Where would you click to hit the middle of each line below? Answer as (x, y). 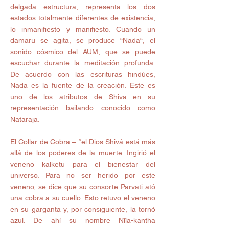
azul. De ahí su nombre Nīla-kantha (83, 221)
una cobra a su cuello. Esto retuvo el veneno (83, 198)
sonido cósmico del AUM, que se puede (83, 52)
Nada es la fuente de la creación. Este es (83, 86)
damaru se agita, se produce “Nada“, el (83, 41)
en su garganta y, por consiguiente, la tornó (83, 209)
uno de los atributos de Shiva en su (83, 97)
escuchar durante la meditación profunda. (83, 63)
